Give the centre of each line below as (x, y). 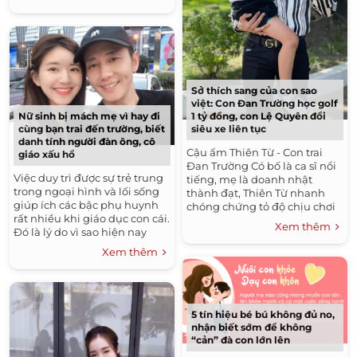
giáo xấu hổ (47, 155)
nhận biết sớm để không (251, 328)
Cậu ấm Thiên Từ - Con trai (255, 153)
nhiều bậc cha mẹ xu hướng (87, 246)
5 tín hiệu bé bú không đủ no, (263, 315)
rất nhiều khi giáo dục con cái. (92, 219)
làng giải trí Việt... (231, 234)
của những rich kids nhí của (259, 220)
